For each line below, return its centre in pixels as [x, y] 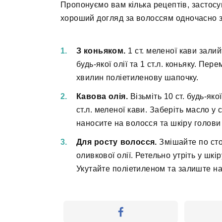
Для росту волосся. [117, 142]
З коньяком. [101, 51]
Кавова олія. [102, 96]
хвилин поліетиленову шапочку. [138, 77]
